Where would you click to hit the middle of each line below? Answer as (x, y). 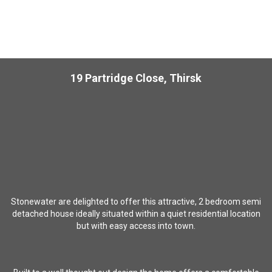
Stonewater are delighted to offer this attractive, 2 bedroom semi (136, 201)
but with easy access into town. (136, 226)
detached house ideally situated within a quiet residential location (136, 213)
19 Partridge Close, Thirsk (136, 78)
